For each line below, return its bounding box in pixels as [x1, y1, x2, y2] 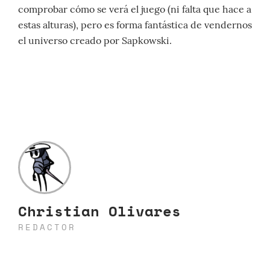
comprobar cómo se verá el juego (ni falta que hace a [18, 3, 251, 16]
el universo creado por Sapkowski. [18, 34, 172, 47]
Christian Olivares [18, 200, 181, 222]
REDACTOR [18, 221, 76, 234]
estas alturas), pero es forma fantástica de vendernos [18, 19, 252, 31]
